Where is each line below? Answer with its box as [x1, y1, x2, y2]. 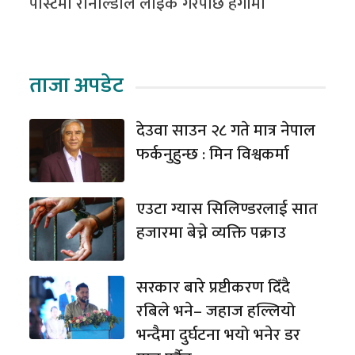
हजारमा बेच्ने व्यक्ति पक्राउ [136, 219, 287, 247]
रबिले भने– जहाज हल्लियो [136, 297, 296, 326]
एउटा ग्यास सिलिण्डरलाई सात [136, 195, 319, 223]
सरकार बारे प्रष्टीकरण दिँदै [136, 273, 291, 302]
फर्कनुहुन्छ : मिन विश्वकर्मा [136, 140, 290, 169]
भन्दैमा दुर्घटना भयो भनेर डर [136, 321, 301, 349]
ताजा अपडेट [29, 67, 124, 104]
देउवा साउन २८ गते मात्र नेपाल [136, 116, 316, 145]
